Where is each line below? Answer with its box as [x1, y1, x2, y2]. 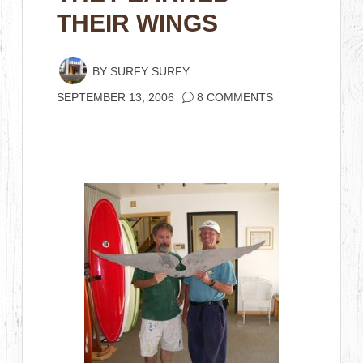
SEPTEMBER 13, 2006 [57, 92, 175, 104]
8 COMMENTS [197, 92, 274, 104]
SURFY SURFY [110, 66, 190, 78]
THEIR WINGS [57, 10, 219, 36]
